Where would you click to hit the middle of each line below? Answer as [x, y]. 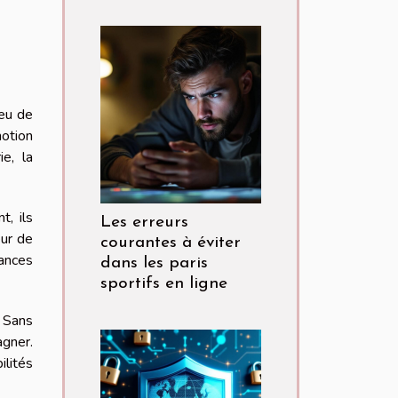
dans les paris [154, 264]
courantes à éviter [171, 243]
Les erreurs [144, 223]
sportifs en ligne [164, 284]
